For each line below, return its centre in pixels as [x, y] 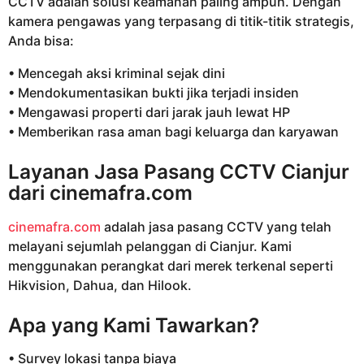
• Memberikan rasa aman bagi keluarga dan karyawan [173, 132]
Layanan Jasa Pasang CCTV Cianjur [179, 172]
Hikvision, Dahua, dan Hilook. [100, 285]
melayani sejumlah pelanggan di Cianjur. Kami [150, 246]
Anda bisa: [41, 40]
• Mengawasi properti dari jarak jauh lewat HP [149, 113]
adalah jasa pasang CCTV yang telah [216, 226]
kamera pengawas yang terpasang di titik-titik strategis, [181, 21]
